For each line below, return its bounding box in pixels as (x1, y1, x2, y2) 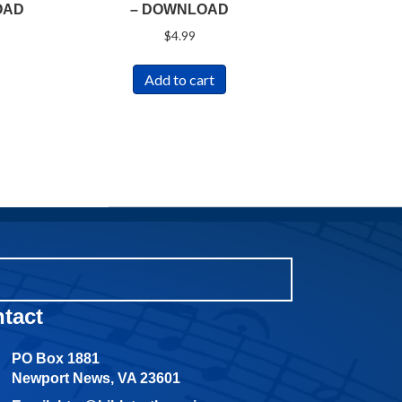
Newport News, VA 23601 (12, 370, 181, 386)
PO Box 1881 (12, 350, 100, 366)
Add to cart (144, 70, 215, 88)
